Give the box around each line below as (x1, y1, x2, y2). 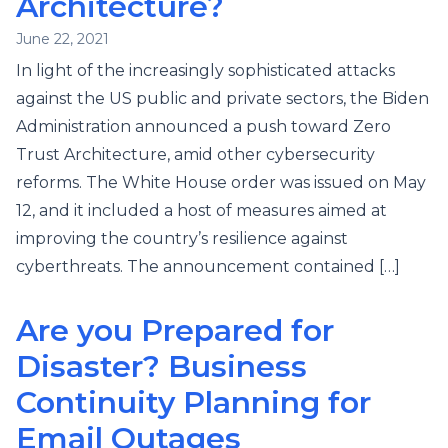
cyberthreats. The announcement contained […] (16, 257, 400, 276)
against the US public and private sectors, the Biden (16, 89, 429, 108)
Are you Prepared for (16, 312, 334, 349)
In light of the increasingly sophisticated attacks (16, 61, 395, 80)
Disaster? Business (16, 348, 307, 385)
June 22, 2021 (16, 30, 109, 48)
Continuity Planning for (16, 384, 371, 421)
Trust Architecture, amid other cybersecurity (16, 145, 375, 164)
